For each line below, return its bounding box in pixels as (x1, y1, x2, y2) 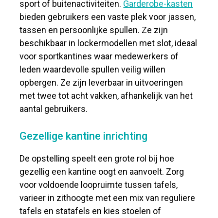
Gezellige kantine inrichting (19, 130, 148, 142)
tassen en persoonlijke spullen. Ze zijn (19, 25, 168, 35)
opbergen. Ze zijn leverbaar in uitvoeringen (19, 77, 183, 88)
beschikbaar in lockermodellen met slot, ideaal (19, 38, 198, 48)
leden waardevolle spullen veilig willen (19, 64, 166, 74)
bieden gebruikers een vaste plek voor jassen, (19, 12, 196, 22)
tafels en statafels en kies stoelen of (19, 206, 162, 216)
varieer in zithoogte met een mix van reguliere (19, 193, 196, 203)
